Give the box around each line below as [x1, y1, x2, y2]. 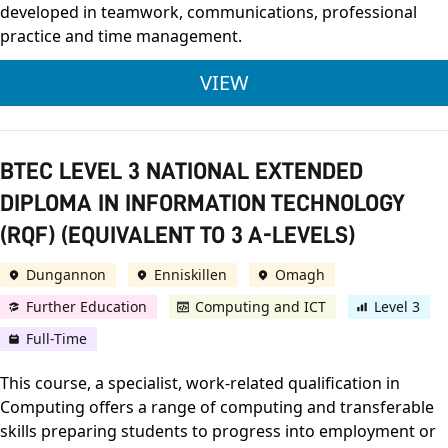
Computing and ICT [195, 297, 326, 317]
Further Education [26, 297, 147, 317]
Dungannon [26, 265, 106, 285]
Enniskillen [154, 265, 227, 285]
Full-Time [26, 329, 87, 349]
